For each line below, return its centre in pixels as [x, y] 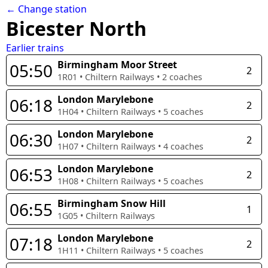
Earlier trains [35, 48]
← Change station [46, 9]
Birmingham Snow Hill [112, 204]
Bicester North [76, 29]
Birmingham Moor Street [117, 65]
